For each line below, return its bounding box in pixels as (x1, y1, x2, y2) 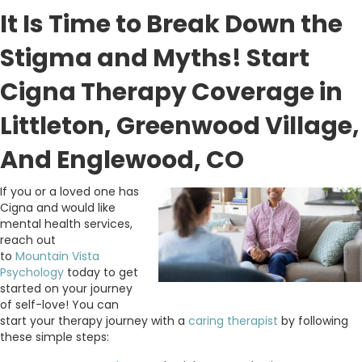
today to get (64, 264, 138, 281)
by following (278, 313, 348, 330)
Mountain (15, 248, 69, 265)
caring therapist (188, 313, 278, 330)
